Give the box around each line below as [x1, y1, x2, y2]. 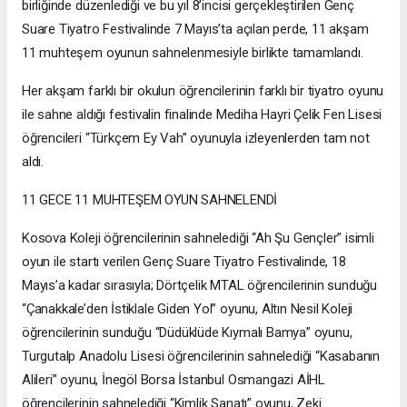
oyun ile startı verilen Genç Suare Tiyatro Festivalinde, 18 [22, 253, 346, 271]
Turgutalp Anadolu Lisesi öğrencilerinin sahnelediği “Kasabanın [22, 348, 381, 365]
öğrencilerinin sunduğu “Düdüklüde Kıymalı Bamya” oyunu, [22, 324, 352, 342]
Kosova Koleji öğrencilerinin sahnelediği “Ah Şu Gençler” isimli [22, 230, 374, 247]
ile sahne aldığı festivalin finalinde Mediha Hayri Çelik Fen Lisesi [22, 106, 382, 124]
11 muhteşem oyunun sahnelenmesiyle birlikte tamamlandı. [22, 45, 363, 62]
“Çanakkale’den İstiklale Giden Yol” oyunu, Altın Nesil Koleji [22, 301, 353, 318]
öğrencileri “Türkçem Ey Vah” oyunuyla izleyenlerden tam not [22, 130, 370, 147]
